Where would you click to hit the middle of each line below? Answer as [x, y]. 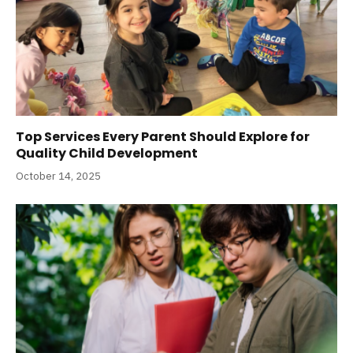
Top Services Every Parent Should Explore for [163, 136]
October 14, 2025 [58, 176]
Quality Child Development [107, 153]
